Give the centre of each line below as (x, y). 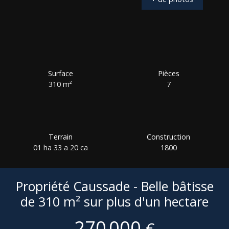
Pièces (168, 73)
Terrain (60, 136)
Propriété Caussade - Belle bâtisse (114, 186)
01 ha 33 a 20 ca (60, 147)
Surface (60, 73)
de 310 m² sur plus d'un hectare (114, 201)
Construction (169, 136)
